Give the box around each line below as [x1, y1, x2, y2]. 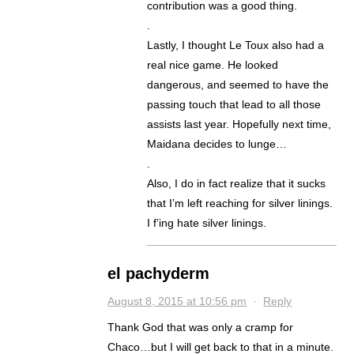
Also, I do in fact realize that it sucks [147, 177, 326, 190]
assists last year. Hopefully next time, [147, 118, 332, 131]
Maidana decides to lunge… [147, 137, 288, 151]
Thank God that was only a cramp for [107, 321, 294, 334]
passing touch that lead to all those [147, 98, 322, 111]
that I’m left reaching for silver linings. [147, 197, 333, 210]
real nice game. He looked [147, 58, 279, 72]
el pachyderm [107, 265, 210, 283]
